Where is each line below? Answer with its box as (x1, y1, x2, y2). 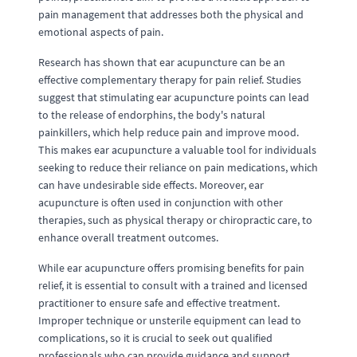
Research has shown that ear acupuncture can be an (38, 55, 285, 69)
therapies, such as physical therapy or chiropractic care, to (38, 213, 312, 227)
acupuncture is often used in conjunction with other (38, 195, 283, 210)
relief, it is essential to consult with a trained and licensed (38, 278, 308, 292)
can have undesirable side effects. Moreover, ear (38, 178, 264, 192)
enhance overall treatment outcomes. (38, 230, 218, 245)
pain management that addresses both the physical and (38, 7, 304, 22)
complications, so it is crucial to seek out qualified (38, 331, 273, 345)
